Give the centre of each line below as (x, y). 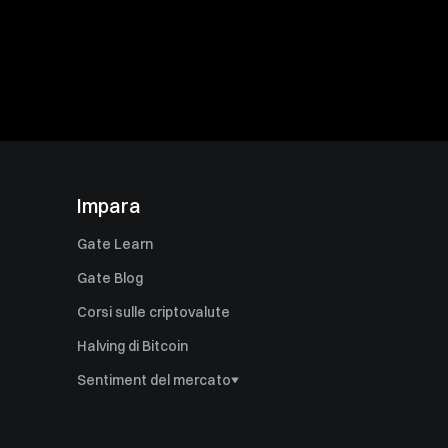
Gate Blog (110, 278)
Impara (109, 205)
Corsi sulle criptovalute (154, 312)
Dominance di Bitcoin (147, 414)
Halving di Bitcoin (133, 346)
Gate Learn (115, 244)
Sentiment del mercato (154, 380)
